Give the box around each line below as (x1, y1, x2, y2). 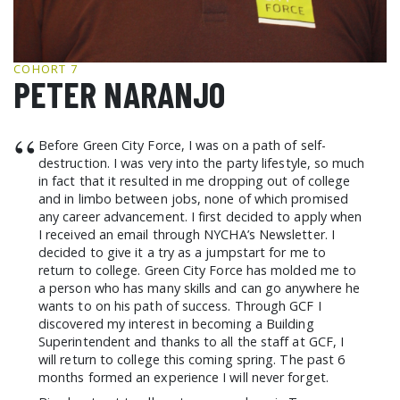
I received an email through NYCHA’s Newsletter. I (38, 226, 335, 243)
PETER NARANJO (13, 72, 226, 115)
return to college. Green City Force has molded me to (38, 262, 357, 279)
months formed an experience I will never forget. (38, 369, 329, 386)
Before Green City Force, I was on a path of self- (38, 137, 326, 154)
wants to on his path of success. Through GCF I (38, 297, 321, 314)
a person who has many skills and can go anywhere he (38, 279, 361, 296)
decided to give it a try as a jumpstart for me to (38, 244, 326, 261)
